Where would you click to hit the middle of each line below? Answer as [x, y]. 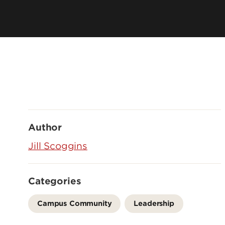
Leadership [154, 203]
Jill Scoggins [58, 146]
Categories [55, 181]
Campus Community [75, 203]
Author [45, 127]
